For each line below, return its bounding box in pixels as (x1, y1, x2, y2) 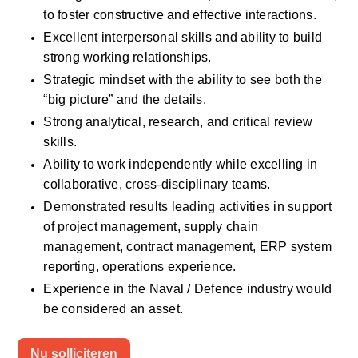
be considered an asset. (43, 302, 187, 316)
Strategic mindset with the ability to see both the (43, 73, 322, 86)
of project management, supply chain (43, 220, 259, 233)
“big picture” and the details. (43, 93, 206, 106)
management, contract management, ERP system (43, 240, 332, 253)
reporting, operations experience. (43, 260, 240, 273)
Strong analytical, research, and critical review (43, 115, 313, 129)
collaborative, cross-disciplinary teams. (43, 177, 271, 191)
